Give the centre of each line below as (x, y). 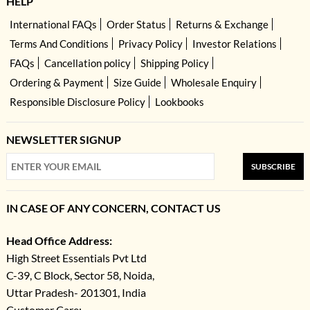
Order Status (136, 25)
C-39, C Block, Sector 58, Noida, (80, 275)
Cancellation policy (87, 63)
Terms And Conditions (59, 44)
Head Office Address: (59, 241)
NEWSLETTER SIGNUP (63, 140)
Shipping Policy (174, 63)
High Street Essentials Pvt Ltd (76, 258)
